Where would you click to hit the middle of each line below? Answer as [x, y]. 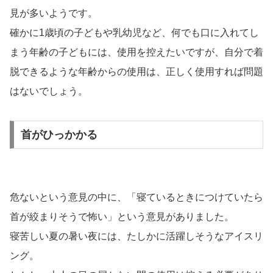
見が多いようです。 [54, 13]
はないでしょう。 [49, 91]
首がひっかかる [59, 134]
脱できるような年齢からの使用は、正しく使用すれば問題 [136, 72]
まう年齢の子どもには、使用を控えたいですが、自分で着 [136, 52]
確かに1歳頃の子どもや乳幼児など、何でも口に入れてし [134, 33]
